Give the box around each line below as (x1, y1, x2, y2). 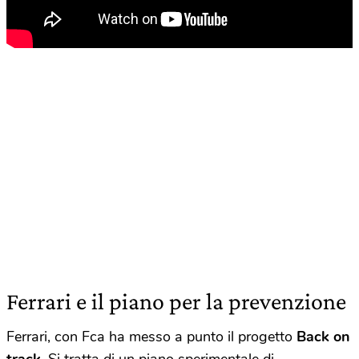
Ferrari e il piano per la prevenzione (6, 288, 346, 314)
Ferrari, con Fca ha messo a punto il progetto (6, 327, 296, 346)
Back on (296, 327, 350, 346)
